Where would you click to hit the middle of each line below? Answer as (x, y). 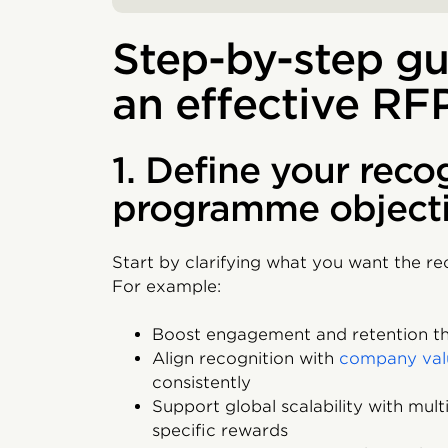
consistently (201, 382)
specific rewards (220, 430)
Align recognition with (245, 358)
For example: (166, 286)
